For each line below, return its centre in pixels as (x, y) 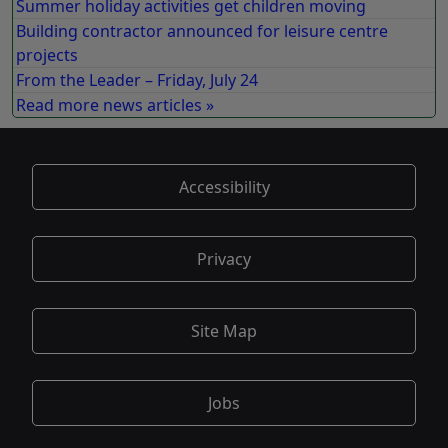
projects (47, 55)
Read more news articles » (115, 105)
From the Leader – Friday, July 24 (137, 80)
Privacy (224, 259)
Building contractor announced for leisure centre (202, 31)
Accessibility (224, 187)
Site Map (224, 331)
